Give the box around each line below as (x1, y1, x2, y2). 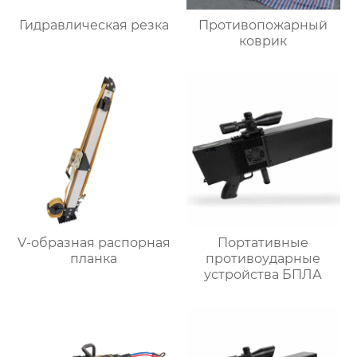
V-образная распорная (17, 234, 171, 250)
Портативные (218, 234, 309, 250)
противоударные (206, 250, 321, 266)
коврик (239, 33, 288, 49)
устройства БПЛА (204, 266, 323, 282)
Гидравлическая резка (18, 18, 169, 33)
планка (70, 250, 118, 266)
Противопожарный (198, 18, 328, 33)
